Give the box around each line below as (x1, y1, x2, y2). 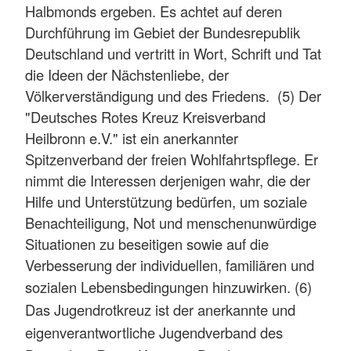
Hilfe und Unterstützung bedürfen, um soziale (25, 190, 307, 212)
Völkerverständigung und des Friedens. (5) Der (25, 85, 321, 106)
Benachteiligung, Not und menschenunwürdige (25, 212, 317, 233)
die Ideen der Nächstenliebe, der (25, 63, 229, 85)
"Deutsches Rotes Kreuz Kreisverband (25, 106, 266, 127)
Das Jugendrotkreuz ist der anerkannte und (25, 299, 295, 320)
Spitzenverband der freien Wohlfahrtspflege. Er (25, 148, 318, 169)
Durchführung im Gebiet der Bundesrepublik (25, 21, 300, 42)
